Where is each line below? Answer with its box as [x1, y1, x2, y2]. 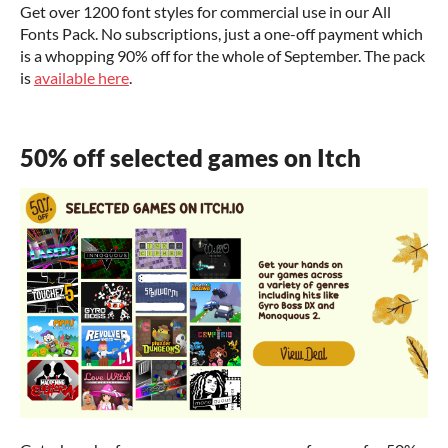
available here [34, 68, 129, 88]
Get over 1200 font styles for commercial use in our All [20, 2, 391, 22]
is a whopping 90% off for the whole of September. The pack [20, 46, 425, 66]
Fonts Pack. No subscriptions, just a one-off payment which [20, 24, 423, 44]
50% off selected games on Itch [20, 143, 361, 173]
